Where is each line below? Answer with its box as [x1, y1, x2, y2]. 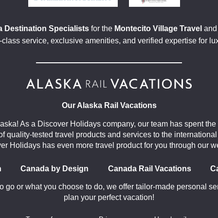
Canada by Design [20, 164, 89, 173]
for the [89, 24, 114, 33]
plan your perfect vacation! [64, 193, 154, 202]
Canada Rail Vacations [108, 164, 191, 173]
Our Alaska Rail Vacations [61, 101, 157, 110]
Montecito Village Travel [114, 24, 202, 33]
